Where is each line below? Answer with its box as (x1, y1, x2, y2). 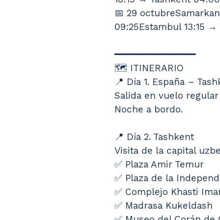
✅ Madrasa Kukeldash (114, 200, 213, 212)
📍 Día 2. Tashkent (114, 131, 194, 143)
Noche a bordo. (114, 104, 183, 115)
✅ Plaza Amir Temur (114, 159, 204, 170)
